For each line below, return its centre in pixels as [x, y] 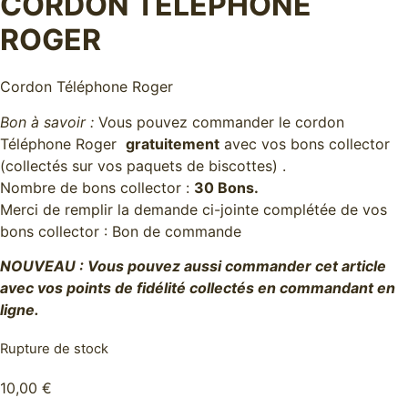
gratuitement [173, 143]
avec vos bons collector [305, 143]
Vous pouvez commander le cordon [219, 122]
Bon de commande [177, 231]
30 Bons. [226, 187]
